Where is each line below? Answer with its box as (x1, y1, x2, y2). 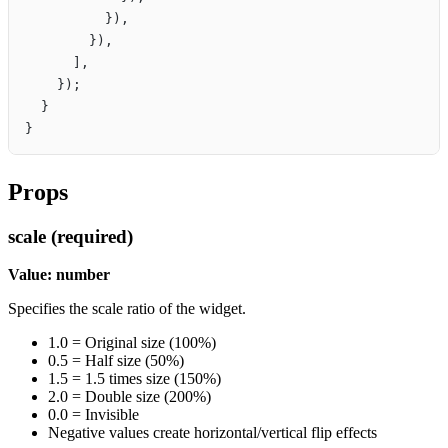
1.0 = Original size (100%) (48, 334, 216, 352)
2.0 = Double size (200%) (48, 388, 211, 406)
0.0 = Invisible (48, 406, 139, 424)
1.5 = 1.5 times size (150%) (48, 370, 221, 388)
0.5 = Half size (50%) (48, 352, 184, 370)
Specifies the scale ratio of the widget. (8, 300, 246, 318)
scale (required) (8, 225, 133, 247)
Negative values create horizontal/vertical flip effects (48, 424, 377, 442)
